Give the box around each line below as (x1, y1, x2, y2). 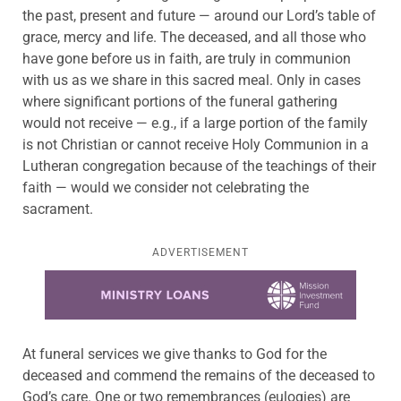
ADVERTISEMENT (152, 246, 249, 260)
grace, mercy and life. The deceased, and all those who (22, 29, 366, 47)
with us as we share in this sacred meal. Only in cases (22, 72, 361, 90)
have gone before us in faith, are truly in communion (22, 50, 351, 68)
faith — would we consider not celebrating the (22, 179, 309, 197)
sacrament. (22, 200, 93, 218)
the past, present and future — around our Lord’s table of (22, 7, 376, 25)
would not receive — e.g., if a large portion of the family (22, 115, 368, 132)
